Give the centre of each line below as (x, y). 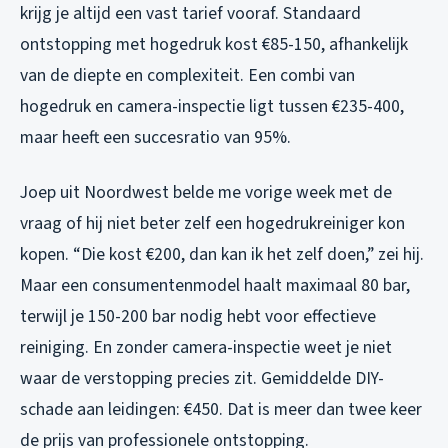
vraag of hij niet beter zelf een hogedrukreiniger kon (212, 223)
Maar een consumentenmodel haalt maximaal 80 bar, (215, 285)
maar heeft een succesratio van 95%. (155, 137)
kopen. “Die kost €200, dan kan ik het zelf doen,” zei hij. (222, 254)
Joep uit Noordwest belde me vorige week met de (206, 192)
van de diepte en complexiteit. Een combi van (187, 75)
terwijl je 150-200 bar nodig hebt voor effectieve (198, 316)
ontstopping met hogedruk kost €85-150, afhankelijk (214, 44)
